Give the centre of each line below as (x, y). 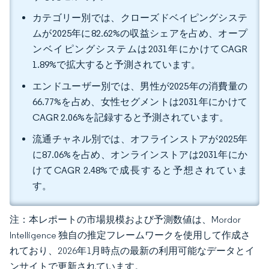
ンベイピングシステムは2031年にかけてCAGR (140, 49)
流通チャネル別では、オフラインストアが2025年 (140, 139)
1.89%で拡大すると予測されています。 (116, 65)
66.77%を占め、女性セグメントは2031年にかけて (140, 102)
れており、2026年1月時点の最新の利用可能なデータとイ (132, 251)
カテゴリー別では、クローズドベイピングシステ (140, 18)
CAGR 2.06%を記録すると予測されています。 (131, 117)
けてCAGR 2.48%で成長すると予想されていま (140, 170)
